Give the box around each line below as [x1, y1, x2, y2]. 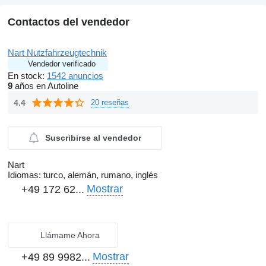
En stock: [8, 71, 47, 81]
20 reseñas [91, 97, 129, 107]
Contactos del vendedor [8, 16, 129, 28]
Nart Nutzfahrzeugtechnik [8, 47, 107, 58]
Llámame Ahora [40, 230, 100, 240]
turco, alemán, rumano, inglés [41, 170, 158, 180]
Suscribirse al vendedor [45, 133, 141, 143]
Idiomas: [8, 170, 41, 180]
